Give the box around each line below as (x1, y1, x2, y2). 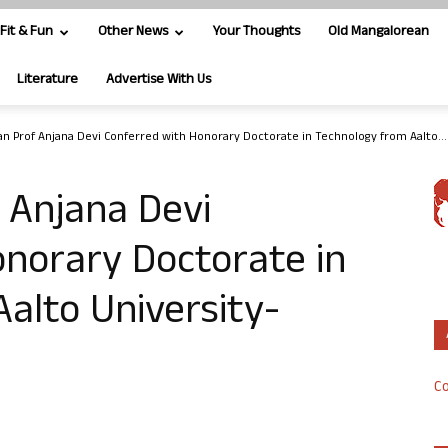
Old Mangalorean (328, 21, 429, 44)
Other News (98, 21, 168, 44)
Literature (17, 69, 78, 92)
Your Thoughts (213, 21, 300, 44)
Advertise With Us (106, 69, 211, 92)
